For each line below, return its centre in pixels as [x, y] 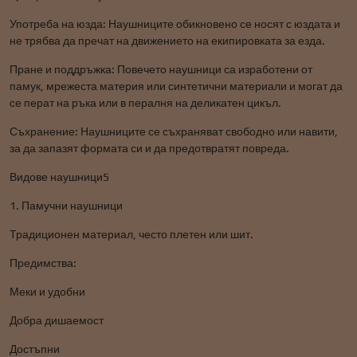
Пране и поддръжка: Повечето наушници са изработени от [161, 69]
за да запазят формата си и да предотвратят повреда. [149, 148]
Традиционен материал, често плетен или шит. [131, 234]
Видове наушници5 [59, 177]
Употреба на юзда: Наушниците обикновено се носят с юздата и [175, 24]
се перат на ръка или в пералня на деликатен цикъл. [145, 103]
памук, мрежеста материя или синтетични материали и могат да [176, 86]
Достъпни [35, 349]
